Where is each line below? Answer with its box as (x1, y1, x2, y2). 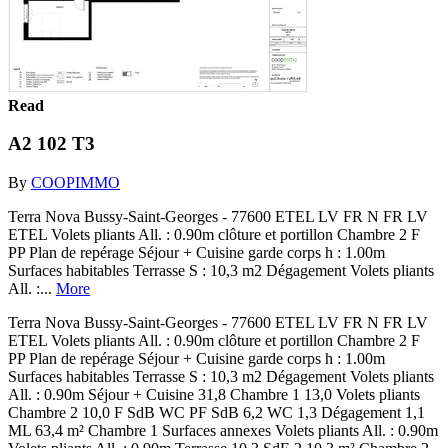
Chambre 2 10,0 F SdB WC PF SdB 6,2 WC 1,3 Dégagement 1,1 (8, 403, 425, 421)
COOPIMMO (31, 173, 120, 191)
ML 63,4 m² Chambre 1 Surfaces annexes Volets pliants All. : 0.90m (8, 421, 438, 439)
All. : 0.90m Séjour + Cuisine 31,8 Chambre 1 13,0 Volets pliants (8, 385, 420, 403)
